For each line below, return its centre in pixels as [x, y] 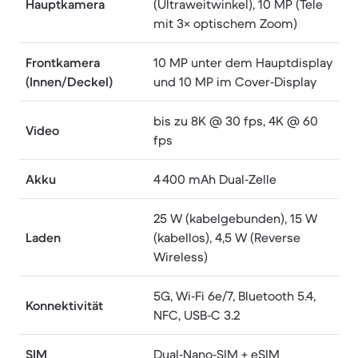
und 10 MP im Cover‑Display [235, 82]
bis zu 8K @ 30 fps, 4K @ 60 [236, 121]
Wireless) [181, 257]
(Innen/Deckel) [69, 82]
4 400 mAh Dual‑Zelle [215, 179]
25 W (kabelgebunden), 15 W [235, 218]
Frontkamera [63, 62]
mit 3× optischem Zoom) [225, 23]
